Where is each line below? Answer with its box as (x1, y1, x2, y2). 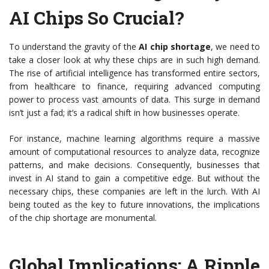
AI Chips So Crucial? (9, 6, 184, 30)
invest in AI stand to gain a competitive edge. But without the (9, 172, 260, 184)
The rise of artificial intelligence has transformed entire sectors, (9, 67, 260, 79)
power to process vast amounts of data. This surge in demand (9, 94, 260, 106)
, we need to (210, 41, 261, 53)
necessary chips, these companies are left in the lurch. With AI (9, 186, 260, 198)
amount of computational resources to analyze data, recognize (9, 146, 260, 158)
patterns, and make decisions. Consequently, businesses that (9, 159, 260, 171)
